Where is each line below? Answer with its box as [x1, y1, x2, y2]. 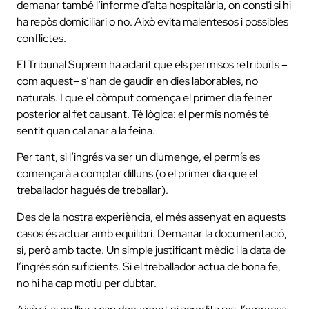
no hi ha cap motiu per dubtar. [17, 275, 157, 290]
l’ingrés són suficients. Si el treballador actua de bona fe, [17, 259, 281, 274]
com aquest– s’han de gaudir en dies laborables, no [17, 73, 258, 88]
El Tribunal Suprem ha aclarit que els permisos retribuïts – [17, 57, 288, 72]
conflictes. [17, 30, 66, 46]
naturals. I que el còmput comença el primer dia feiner [17, 90, 272, 105]
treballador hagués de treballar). [17, 183, 168, 198]
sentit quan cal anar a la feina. [17, 123, 155, 138]
